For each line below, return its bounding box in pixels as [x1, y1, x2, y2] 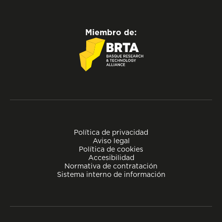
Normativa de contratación [64, 162, 158, 170]
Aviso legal [92, 136, 130, 145]
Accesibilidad [88, 153, 134, 162]
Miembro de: [85, 27, 137, 38]
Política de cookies [79, 145, 143, 154]
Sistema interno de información [56, 170, 166, 179]
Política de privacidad [74, 128, 148, 137]
